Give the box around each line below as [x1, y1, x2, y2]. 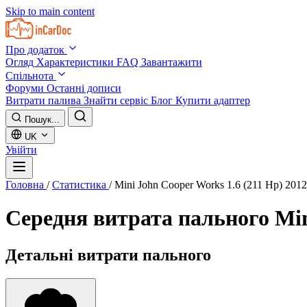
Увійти [5, 144, 37, 156]
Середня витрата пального [5, 206, 275, 231]
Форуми [5, 82, 47, 94]
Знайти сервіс [84, 95, 151, 106]
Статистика [52, 179, 109, 191]
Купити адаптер [175, 95, 250, 106]
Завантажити [141, 56, 202, 68]
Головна [5, 179, 47, 191]
